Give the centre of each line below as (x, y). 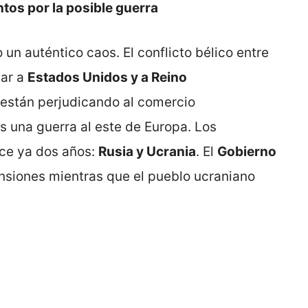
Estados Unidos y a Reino (107, 77)
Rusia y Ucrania (147, 151)
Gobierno (247, 151)
